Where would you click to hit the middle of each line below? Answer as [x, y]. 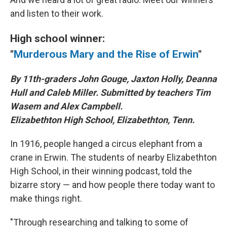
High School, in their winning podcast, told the [101, 171]
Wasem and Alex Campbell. [66, 106]
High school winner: [58, 38]
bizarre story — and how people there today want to [112, 185]
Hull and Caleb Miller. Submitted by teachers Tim [110, 92]
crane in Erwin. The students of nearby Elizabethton [113, 157]
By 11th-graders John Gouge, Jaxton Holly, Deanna [113, 79]
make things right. [46, 198]
